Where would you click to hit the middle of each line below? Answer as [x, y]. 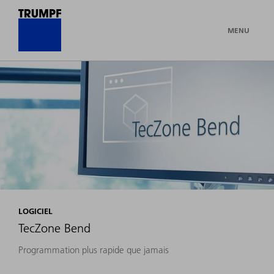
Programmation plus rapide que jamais [94, 250]
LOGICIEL [35, 211]
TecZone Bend [54, 228]
